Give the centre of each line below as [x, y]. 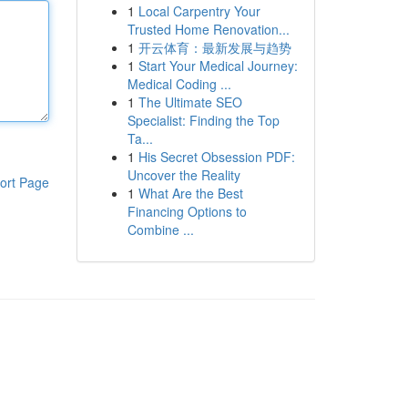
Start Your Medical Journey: [218, 66]
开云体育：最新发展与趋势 [214, 47]
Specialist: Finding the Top [203, 120]
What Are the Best [190, 193]
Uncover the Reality [184, 175]
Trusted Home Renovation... [208, 29]
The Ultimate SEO [190, 102]
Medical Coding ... [179, 84]
